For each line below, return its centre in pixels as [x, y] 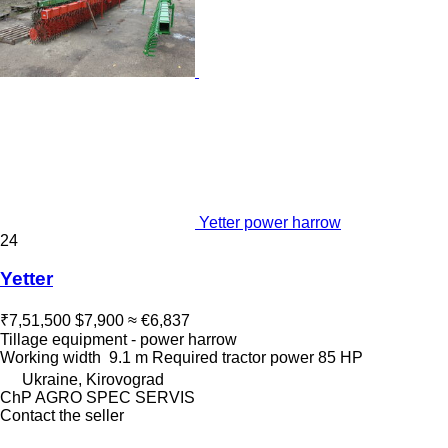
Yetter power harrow [270, 222]
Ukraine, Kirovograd [93, 380]
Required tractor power [233, 358]
